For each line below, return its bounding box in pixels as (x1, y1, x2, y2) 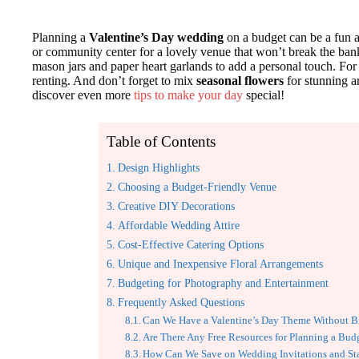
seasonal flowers (196, 74, 284, 87)
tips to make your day (134, 88, 243, 102)
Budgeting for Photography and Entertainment (117, 276, 329, 289)
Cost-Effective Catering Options (117, 238, 264, 251)
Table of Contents (107, 133, 216, 150)
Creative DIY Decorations (117, 200, 235, 212)
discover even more (32, 88, 134, 102)
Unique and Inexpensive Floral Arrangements (117, 257, 323, 270)
